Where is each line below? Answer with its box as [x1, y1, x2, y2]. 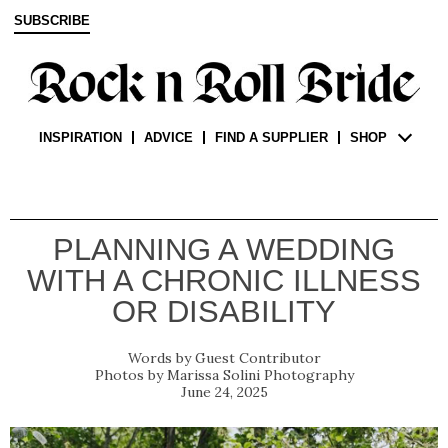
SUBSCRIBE [14, 13, 90, 28]
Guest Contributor [194, 349, 321, 368]
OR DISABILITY [112, 294, 336, 330]
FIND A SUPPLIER [214, 130, 328, 146]
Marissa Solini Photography [166, 366, 354, 385]
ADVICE [143, 130, 193, 146]
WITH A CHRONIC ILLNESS [27, 263, 421, 299]
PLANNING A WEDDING [53, 232, 395, 268]
